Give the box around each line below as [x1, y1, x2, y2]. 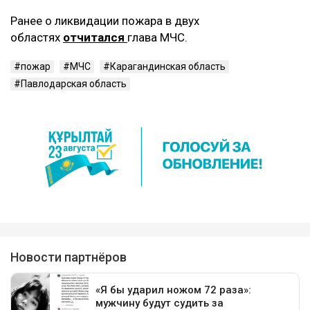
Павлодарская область [21, 77, 127, 89]
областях [10, 30, 63, 44]
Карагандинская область [110, 60, 226, 72]
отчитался [63, 30, 127, 44]
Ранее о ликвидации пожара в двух [10, 13, 199, 28]
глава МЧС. [127, 30, 188, 44]
